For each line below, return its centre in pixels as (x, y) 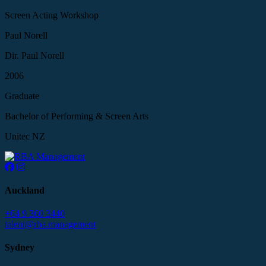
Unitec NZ (25, 136)
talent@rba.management (50, 224)
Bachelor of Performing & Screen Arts (77, 116)
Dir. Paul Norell (34, 55)
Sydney (20, 248)
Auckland (25, 190)
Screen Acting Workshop (52, 15)
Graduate (22, 96)
